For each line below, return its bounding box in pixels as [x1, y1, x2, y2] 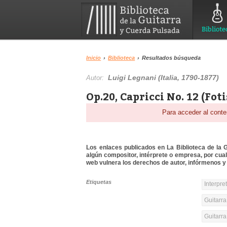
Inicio [86, 55, 101, 61]
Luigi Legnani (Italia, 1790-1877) [108, 73, 219, 82]
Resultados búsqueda [142, 55, 201, 61]
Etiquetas [86, 179, 112, 185]
